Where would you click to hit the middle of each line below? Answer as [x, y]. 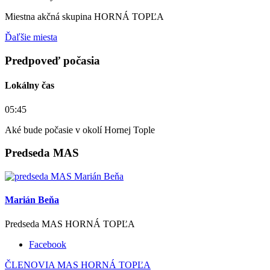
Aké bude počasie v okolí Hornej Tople [80, 130]
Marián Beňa [32, 200]
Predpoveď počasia [52, 61]
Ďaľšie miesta [31, 37]
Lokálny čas [30, 86]
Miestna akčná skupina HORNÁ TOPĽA [84, 17]
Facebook [48, 244]
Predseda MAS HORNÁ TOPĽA [70, 224]
